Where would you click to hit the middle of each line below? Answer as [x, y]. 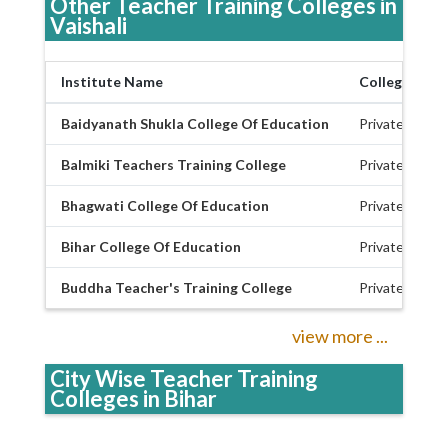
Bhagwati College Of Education [165, 205]
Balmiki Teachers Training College [173, 164]
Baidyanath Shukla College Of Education [195, 123]
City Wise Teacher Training [184, 378]
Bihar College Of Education [151, 246]
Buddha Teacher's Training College [176, 287]
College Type [402, 81]
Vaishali [88, 25]
